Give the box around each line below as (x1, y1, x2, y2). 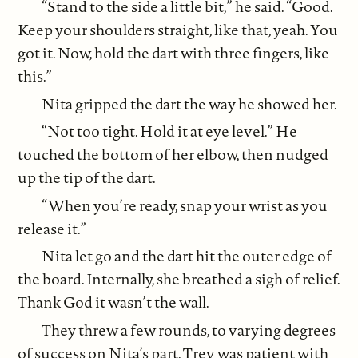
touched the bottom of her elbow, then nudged (18, 144, 329, 165)
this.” (18, 66, 53, 87)
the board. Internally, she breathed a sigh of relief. (18, 268, 340, 290)
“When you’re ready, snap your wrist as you (42, 194, 328, 216)
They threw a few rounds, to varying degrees (42, 319, 336, 340)
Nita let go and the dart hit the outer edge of (42, 245, 332, 267)
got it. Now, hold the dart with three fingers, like (18, 42, 330, 64)
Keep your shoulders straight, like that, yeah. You (18, 19, 339, 41)
